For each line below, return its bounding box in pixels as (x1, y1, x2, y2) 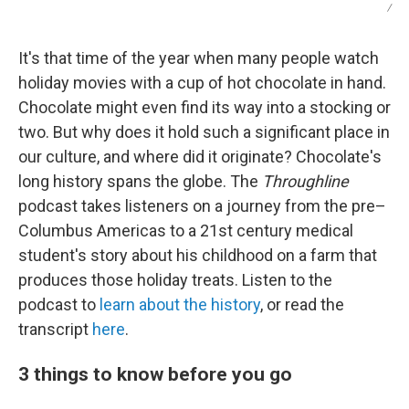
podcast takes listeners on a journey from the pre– (18, 196, 386, 215)
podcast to (18, 295, 100, 314)
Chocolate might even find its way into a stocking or (18, 98, 391, 117)
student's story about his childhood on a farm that (18, 246, 377, 265)
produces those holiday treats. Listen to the (18, 270, 332, 289)
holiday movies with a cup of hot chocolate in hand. (18, 73, 386, 92)
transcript (18, 320, 92, 339)
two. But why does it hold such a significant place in (18, 122, 390, 142)
